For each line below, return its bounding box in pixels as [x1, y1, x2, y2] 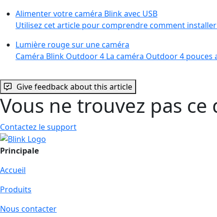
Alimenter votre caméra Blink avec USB [15, 8, 157, 19]
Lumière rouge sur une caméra [15, 39, 129, 50]
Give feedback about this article [16, 81, 132, 92]
